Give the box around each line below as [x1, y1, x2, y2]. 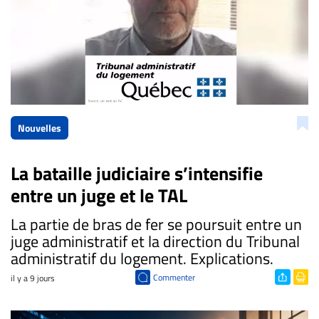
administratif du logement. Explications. [11, 246, 273, 271]
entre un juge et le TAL [11, 182, 187, 210]
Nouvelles [18, 120, 61, 136]
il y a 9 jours [11, 271, 55, 286]
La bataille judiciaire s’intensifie [11, 159, 263, 188]
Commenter [152, 270, 195, 284]
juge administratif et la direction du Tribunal [11, 229, 300, 254]
